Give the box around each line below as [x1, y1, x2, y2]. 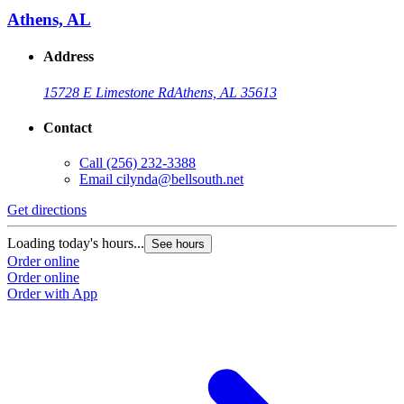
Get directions [7, 202, 87, 218]
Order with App [7, 286, 97, 302]
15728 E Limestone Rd [43, 84, 174, 100]
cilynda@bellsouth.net [116, 171, 243, 188]
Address [43, 49, 94, 65]
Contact [43, 120, 92, 136]
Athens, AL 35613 [174, 84, 277, 100]
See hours [151, 237, 205, 252]
